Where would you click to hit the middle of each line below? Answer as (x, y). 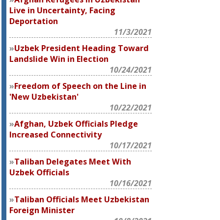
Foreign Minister (42, 210)
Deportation (34, 21)
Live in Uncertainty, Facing (63, 10)
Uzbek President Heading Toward (82, 48)
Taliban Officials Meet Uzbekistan (82, 199)
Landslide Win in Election (59, 59)
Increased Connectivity (56, 135)
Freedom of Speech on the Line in (81, 86)
